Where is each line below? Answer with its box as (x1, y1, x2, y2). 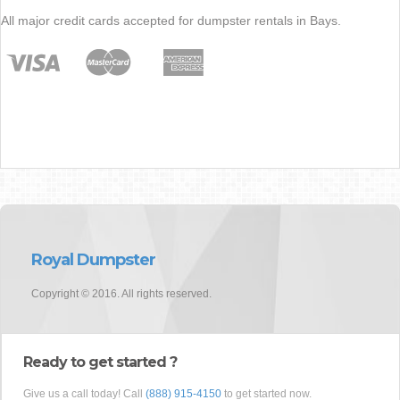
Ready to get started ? (23, 354, 177, 371)
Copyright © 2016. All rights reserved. (31, 287, 212, 301)
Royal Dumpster (31, 250, 155, 271)
